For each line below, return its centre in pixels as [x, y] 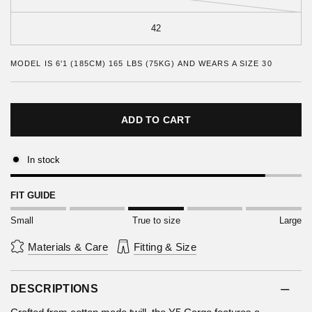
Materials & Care [68, 247]
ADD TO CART [156, 120]
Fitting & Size [165, 247]
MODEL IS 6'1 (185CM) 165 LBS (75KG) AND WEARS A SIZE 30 [141, 64]
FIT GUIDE [33, 196]
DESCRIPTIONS [54, 289]
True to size [156, 221]
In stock [44, 159]
